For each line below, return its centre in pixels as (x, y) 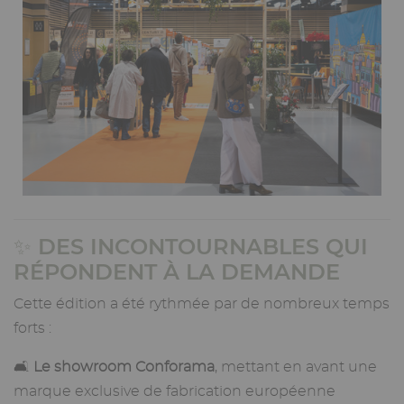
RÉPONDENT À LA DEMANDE (177, 272)
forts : (32, 329)
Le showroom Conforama (124, 367)
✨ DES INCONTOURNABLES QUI (191, 247)
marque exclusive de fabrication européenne (174, 392)
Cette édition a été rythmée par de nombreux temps (202, 304)
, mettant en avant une (296, 367)
